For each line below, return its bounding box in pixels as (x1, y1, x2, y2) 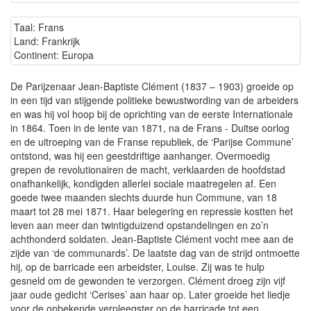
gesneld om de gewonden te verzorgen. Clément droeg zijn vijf (10, 274, 285, 288)
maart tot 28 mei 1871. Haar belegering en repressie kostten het (10, 204, 293, 219)
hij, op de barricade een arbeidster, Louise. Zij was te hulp (10, 260, 264, 274)
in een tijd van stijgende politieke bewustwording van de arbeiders (10, 93, 299, 108)
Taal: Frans (14, 20, 64, 35)
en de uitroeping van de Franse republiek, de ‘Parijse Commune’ (10, 135, 294, 149)
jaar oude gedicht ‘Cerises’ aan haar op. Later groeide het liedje (10, 287, 290, 302)
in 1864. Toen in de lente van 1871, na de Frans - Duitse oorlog (10, 121, 289, 135)
